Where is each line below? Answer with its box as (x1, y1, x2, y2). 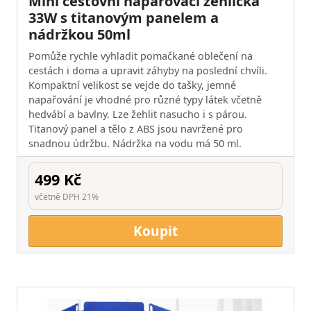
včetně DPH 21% (35, 191, 99, 203)
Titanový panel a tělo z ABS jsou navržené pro (28, 122, 243, 135)
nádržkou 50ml (28, 25, 131, 44)
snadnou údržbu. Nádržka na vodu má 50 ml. (28, 137, 242, 150)
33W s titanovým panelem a (28, 8, 219, 27)
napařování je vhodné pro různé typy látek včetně (28, 93, 262, 106)
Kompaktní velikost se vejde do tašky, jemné (28, 78, 236, 92)
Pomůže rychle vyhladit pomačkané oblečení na (28, 49, 253, 62)
